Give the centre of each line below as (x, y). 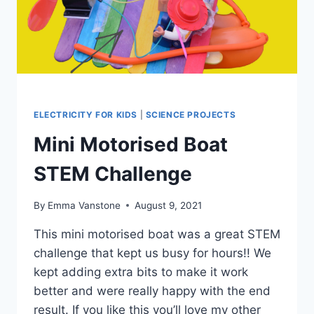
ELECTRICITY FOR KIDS (86, 115)
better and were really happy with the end (152, 291)
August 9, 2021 (169, 205)
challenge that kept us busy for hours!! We (152, 253)
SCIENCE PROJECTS (191, 115)
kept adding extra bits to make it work (141, 272)
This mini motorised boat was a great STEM (157, 234)
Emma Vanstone (84, 205)
